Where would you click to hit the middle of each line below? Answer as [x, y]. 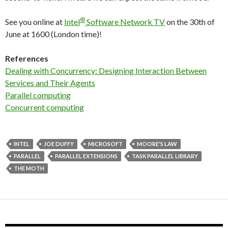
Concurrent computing [45, 107]
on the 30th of [190, 22]
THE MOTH [29, 168]
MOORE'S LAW [157, 144]
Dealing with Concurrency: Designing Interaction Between [106, 70]
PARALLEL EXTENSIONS [86, 156]
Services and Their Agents [50, 83]
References [27, 58]
